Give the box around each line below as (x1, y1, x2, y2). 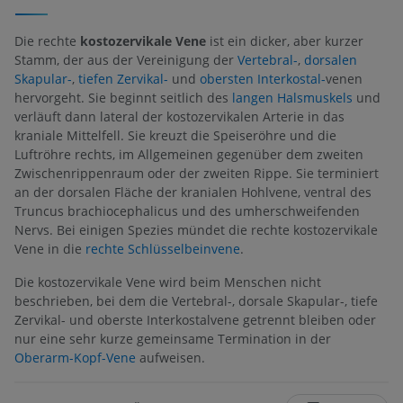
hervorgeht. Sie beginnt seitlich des (14, 88, 232, 106)
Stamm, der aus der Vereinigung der (14, 50, 237, 68)
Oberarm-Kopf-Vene (14, 348, 136, 366)
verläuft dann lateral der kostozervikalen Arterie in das (14, 107, 345, 125)
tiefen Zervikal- (78, 69, 168, 87)
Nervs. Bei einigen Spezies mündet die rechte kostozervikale (14, 220, 378, 238)
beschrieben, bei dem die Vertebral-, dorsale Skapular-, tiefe (14, 291, 378, 309)
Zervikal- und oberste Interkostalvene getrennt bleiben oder (14, 310, 376, 328)
